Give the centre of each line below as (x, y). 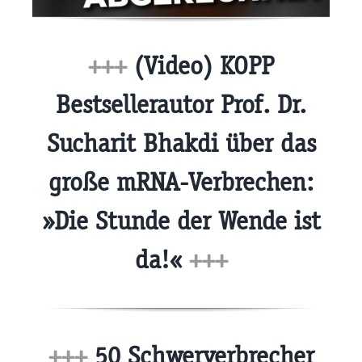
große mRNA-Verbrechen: (181, 183)
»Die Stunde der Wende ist (181, 221)
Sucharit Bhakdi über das (181, 144)
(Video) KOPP (200, 66)
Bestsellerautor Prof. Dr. (181, 105)
